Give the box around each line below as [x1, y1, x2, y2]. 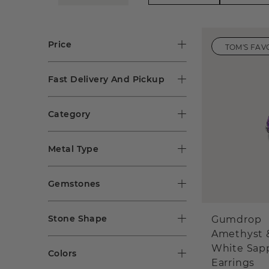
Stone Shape [48, 213, 107, 224]
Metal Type [48, 143, 99, 154]
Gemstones [48, 178, 100, 189]
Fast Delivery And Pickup [48, 73, 165, 85]
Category [48, 108, 91, 119]
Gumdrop [211, 214, 262, 226]
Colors [48, 247, 77, 259]
